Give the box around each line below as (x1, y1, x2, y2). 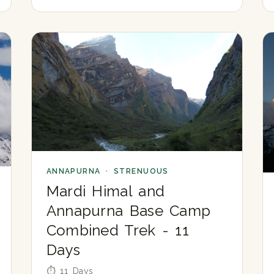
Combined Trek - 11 (46, 221, 190, 239)
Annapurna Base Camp (46, 201, 211, 220)
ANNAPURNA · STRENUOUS (46, 166, 169, 176)
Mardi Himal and (46, 182, 165, 200)
